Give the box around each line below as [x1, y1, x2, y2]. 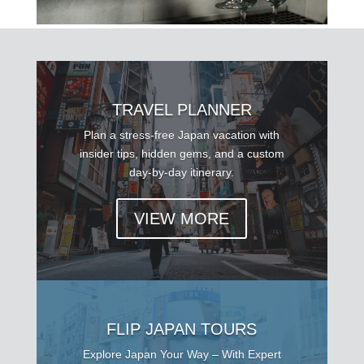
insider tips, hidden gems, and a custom [79, 147, 284, 161]
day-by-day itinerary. [129, 166, 235, 180]
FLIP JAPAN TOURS [106, 320, 258, 339]
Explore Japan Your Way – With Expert [82, 348, 281, 362]
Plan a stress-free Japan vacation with [84, 128, 280, 142]
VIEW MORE [134, 210, 230, 228]
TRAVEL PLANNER [111, 101, 252, 119]
